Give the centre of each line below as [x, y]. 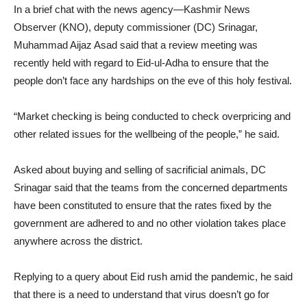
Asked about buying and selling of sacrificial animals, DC [140, 170]
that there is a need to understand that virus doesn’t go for [142, 294]
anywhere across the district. [78, 241]
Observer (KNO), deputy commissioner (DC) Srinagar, [136, 27]
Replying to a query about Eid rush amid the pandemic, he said [153, 277]
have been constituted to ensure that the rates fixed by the [143, 205]
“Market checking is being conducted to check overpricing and [152, 116]
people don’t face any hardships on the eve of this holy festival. [153, 81]
